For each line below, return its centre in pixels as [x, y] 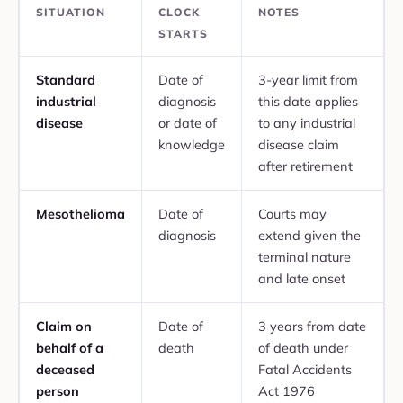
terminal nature [304, 256]
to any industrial [307, 122]
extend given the [309, 235]
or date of [188, 122]
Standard [66, 79]
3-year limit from [308, 79]
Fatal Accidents [305, 369]
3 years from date [312, 326]
